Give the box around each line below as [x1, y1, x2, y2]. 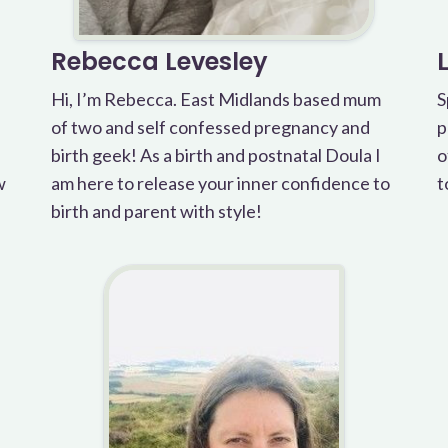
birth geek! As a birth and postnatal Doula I [50, 144, 381, 166]
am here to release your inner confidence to [50, 172, 390, 194]
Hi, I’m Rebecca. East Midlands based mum [50, 88, 381, 110]
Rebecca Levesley [50, 45, 268, 78]
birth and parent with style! [50, 200, 262, 222]
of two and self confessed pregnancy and [50, 116, 370, 138]
